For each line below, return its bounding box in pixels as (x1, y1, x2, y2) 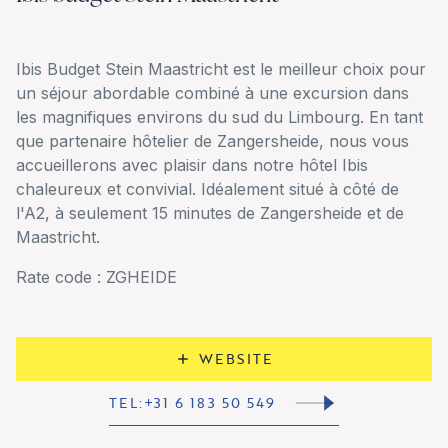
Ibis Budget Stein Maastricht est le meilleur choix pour (16, 58, 426, 79)
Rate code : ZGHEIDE (16, 266, 182, 287)
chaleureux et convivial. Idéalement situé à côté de (16, 178, 399, 199)
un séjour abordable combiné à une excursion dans (16, 82, 409, 103)
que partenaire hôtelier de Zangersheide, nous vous (16, 130, 409, 151)
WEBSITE (199, 347, 273, 369)
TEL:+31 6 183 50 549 (109, 391, 275, 413)
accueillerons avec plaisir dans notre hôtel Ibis (16, 154, 368, 175)
